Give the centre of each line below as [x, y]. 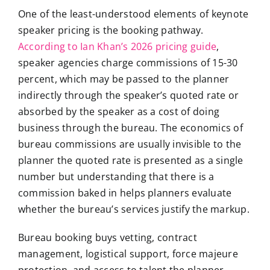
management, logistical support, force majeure [128, 253]
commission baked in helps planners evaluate [125, 193]
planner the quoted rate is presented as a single [130, 160]
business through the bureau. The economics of [130, 127]
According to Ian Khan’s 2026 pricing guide [117, 46]
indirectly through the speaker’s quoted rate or [128, 95]
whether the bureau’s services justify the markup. [133, 209]
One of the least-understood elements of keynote [133, 14]
